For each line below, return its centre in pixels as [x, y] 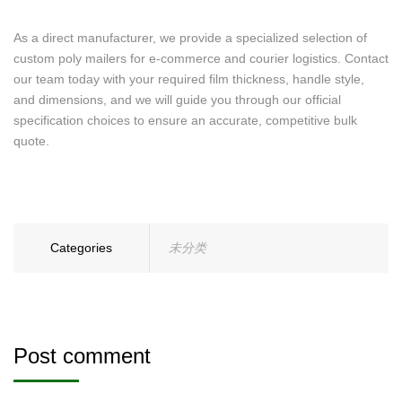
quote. [31, 141]
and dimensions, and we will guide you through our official [177, 100]
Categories [81, 248]
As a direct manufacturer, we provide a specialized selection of [190, 38]
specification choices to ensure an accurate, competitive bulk [185, 120]
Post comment [82, 356]
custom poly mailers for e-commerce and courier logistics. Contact [201, 58]
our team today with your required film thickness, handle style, [189, 79]
